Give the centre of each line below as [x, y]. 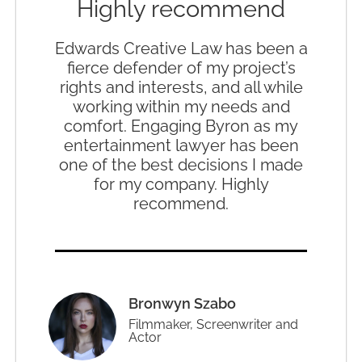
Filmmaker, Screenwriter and [213, 324]
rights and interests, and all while [181, 88]
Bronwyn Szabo [182, 303]
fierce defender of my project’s [181, 68]
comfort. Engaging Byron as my [181, 126]
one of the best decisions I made [181, 165]
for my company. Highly [181, 185]
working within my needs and [181, 107]
